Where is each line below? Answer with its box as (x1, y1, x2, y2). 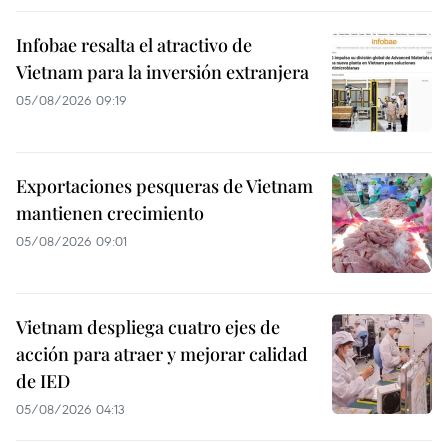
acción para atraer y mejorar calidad (16, 341, 308, 366)
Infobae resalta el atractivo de (16, 32, 252, 57)
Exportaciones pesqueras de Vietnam (16, 173, 313, 198)
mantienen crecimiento (16, 200, 204, 225)
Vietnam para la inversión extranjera (16, 59, 309, 84)
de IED (16, 368, 70, 393)
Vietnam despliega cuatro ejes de (16, 314, 280, 339)
